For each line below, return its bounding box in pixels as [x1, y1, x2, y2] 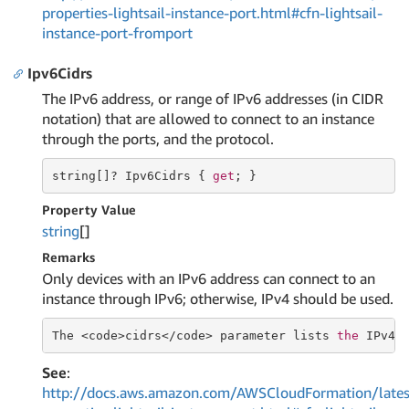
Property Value [42, 202, 136, 217]
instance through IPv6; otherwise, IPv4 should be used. [42, 289, 393, 308]
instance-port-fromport [42, 24, 193, 42]
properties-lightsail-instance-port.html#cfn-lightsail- [42, 4, 383, 22]
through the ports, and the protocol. [42, 130, 274, 148]
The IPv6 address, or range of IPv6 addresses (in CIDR [42, 89, 383, 108]
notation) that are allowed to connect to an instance [42, 110, 374, 128]
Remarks [42, 249, 95, 265]
